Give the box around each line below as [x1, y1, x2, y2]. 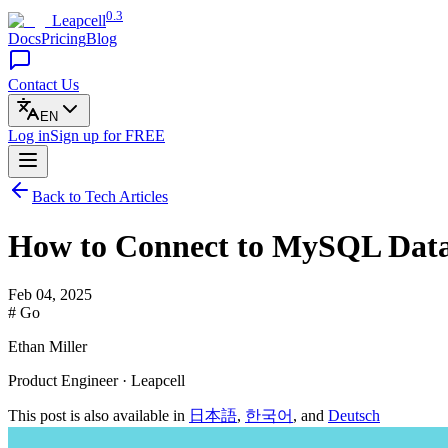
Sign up [50, 127, 103, 145]
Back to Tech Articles [32, 188, 168, 206]
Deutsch [328, 407, 380, 425]
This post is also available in [8, 407, 189, 425]
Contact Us [8, 76, 79, 94]
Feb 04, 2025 [8, 286, 92, 304]
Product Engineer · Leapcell [8, 372, 185, 390]
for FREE [103, 127, 165, 145]
